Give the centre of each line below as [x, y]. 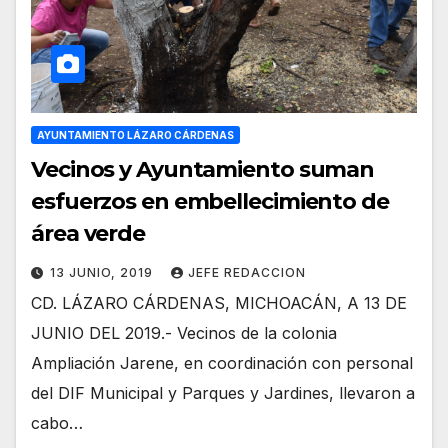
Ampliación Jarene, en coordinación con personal [222, 362]
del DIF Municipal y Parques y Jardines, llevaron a [223, 392]
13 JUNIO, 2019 [103, 272]
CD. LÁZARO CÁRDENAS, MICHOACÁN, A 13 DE [219, 302]
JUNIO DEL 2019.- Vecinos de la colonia [184, 332]
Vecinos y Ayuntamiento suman [203, 169]
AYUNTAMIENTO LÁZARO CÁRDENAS [135, 134]
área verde [88, 233]
